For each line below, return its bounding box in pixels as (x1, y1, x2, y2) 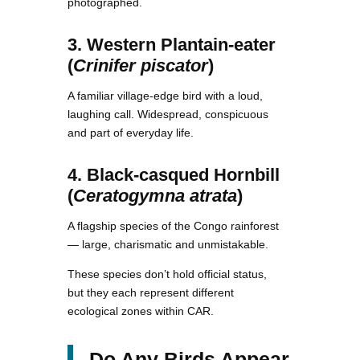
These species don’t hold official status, (67, 267, 267, 280)
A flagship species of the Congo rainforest (67, 219, 279, 232)
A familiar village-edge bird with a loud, (67, 88, 263, 102)
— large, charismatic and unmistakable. (67, 237, 268, 251)
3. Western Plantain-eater (67, 34, 276, 55)
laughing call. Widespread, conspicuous (67, 107, 268, 121)
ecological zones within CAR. (67, 304, 214, 317)
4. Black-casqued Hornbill (67, 164, 280, 185)
